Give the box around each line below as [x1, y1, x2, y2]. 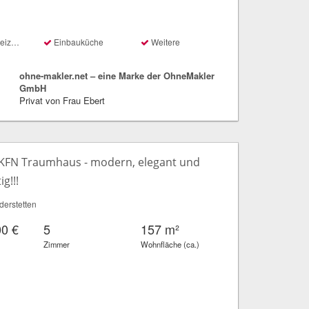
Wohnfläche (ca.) [141, 239, 200, 250]
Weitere [149, 36, 181, 48]
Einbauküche [52, 36, 104, 48]
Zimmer [43, 239, 70, 250]
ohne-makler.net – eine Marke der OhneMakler [19, 69, 215, 83]
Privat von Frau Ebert [19, 94, 105, 108]
